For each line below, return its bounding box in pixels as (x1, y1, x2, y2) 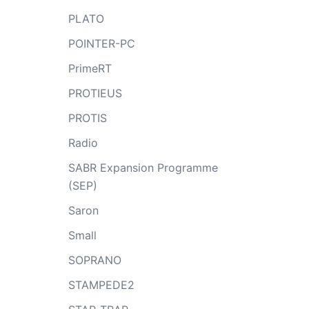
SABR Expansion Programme (68, 160, 218, 175)
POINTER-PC (68, 36, 135, 50)
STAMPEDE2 (68, 277, 134, 292)
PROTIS (68, 110, 107, 125)
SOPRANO (68, 252, 121, 267)
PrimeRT (68, 61, 112, 75)
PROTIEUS (68, 86, 122, 100)
